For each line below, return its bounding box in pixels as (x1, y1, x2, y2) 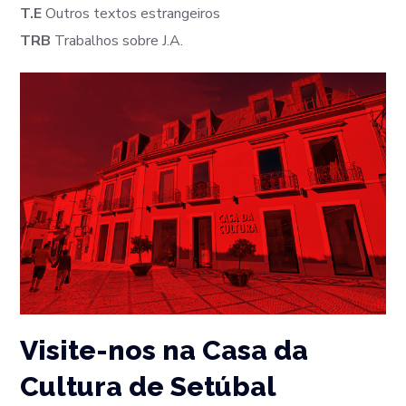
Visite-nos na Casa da (20, 334, 309, 367)
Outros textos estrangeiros (42, 4, 221, 24)
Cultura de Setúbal (20, 371, 277, 403)
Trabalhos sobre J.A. (51, 31, 184, 51)
